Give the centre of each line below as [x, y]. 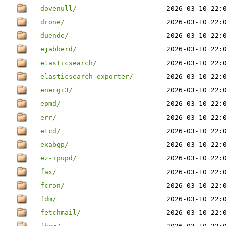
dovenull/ [59, 8]
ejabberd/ [59, 49]
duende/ [54, 36]
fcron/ [52, 185]
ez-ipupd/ [59, 158]
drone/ [52, 22]
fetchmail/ [61, 213]
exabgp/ [54, 145]
